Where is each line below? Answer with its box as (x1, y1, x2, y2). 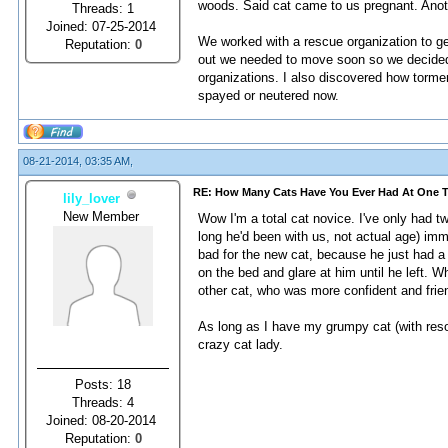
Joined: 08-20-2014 (46, 412, 160, 428)
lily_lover (62, 190, 120, 206)
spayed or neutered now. (198, 88, 339, 103)
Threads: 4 (72, 394, 134, 410)
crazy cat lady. (198, 337, 283, 352)
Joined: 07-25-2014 (46, 18, 160, 34)
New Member (63, 208, 143, 224)
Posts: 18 (75, 376, 131, 392)
